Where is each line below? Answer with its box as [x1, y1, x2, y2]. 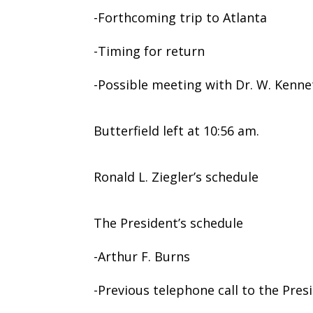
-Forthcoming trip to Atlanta [94, 8, 268, 26]
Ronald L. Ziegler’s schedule [94, 168, 259, 185]
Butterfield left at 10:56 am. [94, 122, 260, 139]
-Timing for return [94, 42, 205, 59]
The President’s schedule [94, 214, 244, 231]
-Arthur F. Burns [94, 247, 191, 265]
